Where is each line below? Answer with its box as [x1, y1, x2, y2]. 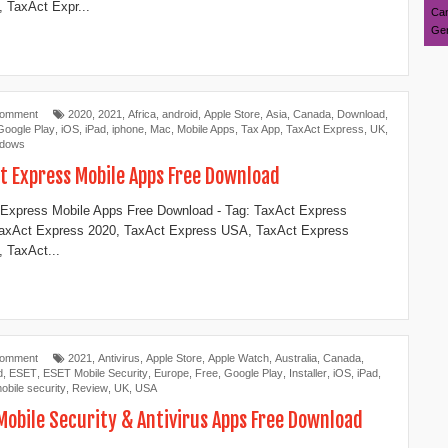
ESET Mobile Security [43, 367, 148, 380]
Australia [275, 352, 317, 365]
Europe [154, 367, 189, 380]
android [162, 108, 198, 121]
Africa [128, 108, 156, 121]
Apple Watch [208, 352, 269, 365]
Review [72, 382, 108, 395]
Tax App [241, 123, 280, 136]
